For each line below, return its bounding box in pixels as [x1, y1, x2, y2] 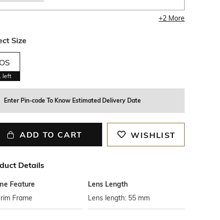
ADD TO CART [20, 130, 82, 139]
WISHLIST [131, 130, 176, 140]
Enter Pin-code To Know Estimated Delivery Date [3, 97, 141, 104]
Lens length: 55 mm [88, 193, 150, 202]
